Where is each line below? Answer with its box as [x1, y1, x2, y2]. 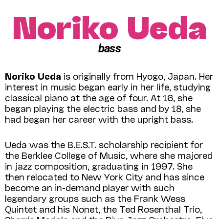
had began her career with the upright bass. [5, 113, 193, 124]
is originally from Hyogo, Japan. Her [61, 70, 213, 81]
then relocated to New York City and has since [5, 171, 204, 182]
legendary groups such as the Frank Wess [5, 192, 185, 203]
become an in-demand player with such [5, 181, 175, 193]
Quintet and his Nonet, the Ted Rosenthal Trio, [5, 203, 202, 214]
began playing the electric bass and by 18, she [5, 102, 201, 113]
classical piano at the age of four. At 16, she [5, 91, 193, 103]
